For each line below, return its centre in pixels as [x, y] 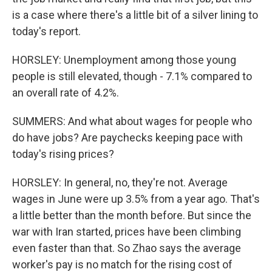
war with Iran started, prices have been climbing [127, 232]
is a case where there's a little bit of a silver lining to [135, 15]
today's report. [46, 31]
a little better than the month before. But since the [132, 215]
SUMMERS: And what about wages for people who [132, 121]
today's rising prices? [63, 154]
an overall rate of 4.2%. [66, 93]
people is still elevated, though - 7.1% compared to [132, 76]
